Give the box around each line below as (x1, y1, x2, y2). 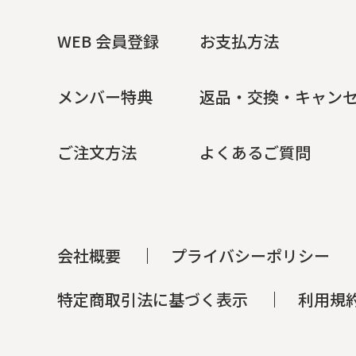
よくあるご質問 (199, 141, 311, 164)
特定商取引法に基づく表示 (57, 288, 248, 311)
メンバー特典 (57, 85, 153, 108)
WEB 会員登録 (57, 29, 159, 52)
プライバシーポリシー (170, 244, 330, 267)
